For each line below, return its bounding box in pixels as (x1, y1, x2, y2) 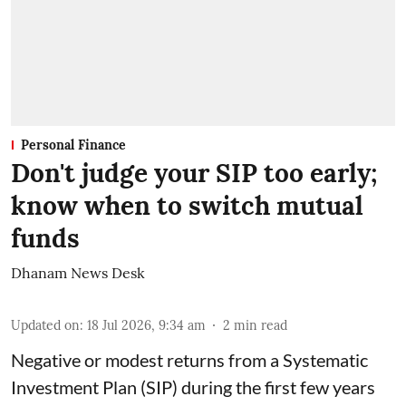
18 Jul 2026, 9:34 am (87, 316, 206, 333)
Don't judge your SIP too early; (11, 156, 377, 189)
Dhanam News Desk (11, 263, 145, 282)
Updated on (11, 316, 80, 333)
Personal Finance (21, 136, 126, 153)
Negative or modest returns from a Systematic (11, 348, 368, 371)
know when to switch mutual (11, 188, 363, 222)
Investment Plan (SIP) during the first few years (11, 375, 375, 398)
